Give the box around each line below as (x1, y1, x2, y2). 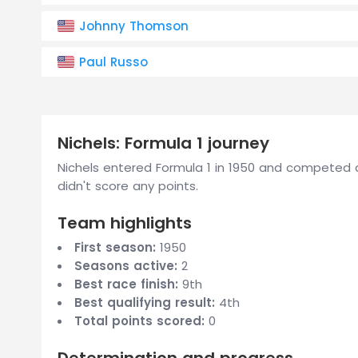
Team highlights (58, 212, 192, 234)
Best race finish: (74, 276, 178, 292)
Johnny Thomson (79, 18, 189, 34)
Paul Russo (79, 54, 148, 70)
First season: (74, 239, 156, 256)
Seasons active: (74, 257, 177, 274)
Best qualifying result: (74, 294, 215, 311)
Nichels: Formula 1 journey (58, 132, 269, 154)
